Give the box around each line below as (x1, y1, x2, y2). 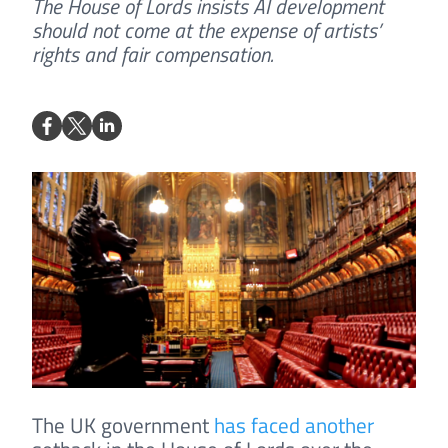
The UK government (32, 409, 214, 442)
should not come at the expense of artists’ (32, 13, 381, 46)
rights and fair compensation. (32, 37, 274, 70)
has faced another (214, 409, 374, 442)
